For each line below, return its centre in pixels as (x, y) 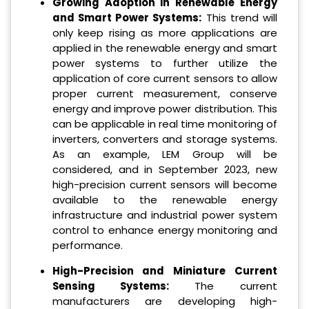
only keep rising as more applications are (165, 33)
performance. (87, 246)
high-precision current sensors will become (165, 185)
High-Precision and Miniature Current (165, 271)
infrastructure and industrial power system (165, 215)
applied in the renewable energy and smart (165, 48)
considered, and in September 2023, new (165, 170)
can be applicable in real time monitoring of (165, 124)
